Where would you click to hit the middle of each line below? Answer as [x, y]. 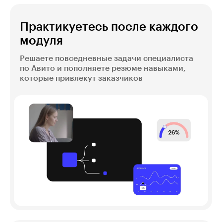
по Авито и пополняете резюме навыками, [103, 69]
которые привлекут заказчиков [81, 79]
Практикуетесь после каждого [109, 27]
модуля [41, 41]
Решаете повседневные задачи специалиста [107, 59]
